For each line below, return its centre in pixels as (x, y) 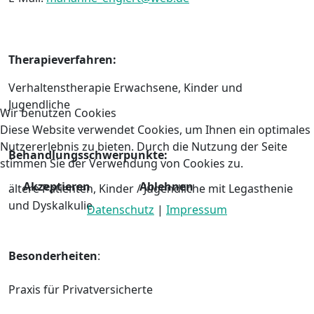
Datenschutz (121, 209)
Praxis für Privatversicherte (81, 289)
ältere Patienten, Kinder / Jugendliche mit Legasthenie (151, 188)
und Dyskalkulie (50, 205)
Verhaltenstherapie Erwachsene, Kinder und (125, 87)
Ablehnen (166, 186)
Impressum (197, 209)
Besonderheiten (53, 255)
